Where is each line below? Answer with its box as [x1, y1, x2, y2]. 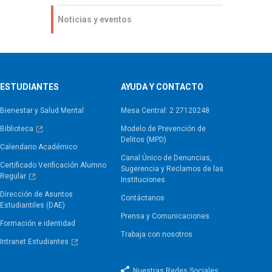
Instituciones [120, 175, 165, 185]
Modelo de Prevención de [120, 124, 206, 134]
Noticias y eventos [57, 15, 132, 25]
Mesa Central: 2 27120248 [120, 106, 209, 115]
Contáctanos [120, 194, 165, 203]
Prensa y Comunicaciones [120, 212, 209, 221]
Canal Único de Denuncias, [120, 154, 212, 163]
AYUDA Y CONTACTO [120, 82, 203, 92]
